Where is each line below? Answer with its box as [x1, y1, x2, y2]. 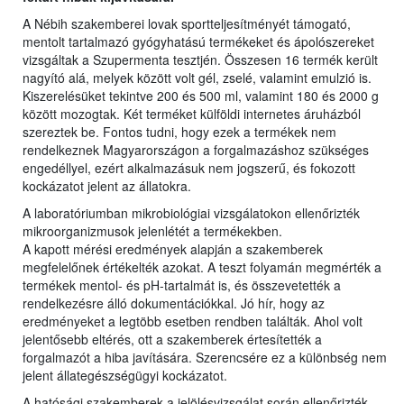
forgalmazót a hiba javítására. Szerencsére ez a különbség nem [23, 348, 387, 367]
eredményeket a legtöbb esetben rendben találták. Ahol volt [23, 312, 363, 331]
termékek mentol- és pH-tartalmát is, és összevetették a [23, 276, 341, 295]
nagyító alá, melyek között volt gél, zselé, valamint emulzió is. [23, 69, 372, 87]
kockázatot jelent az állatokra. [23, 177, 191, 196]
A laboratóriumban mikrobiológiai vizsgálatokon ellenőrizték [23, 204, 360, 223]
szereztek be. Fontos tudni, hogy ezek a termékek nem [23, 123, 336, 142]
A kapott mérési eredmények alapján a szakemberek [23, 240, 323, 259]
